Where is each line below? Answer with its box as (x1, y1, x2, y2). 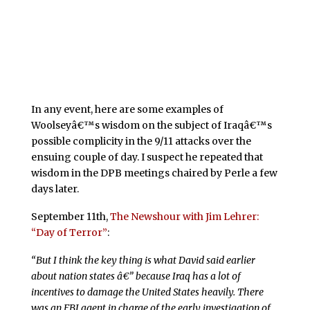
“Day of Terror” (30, 226, 107, 239)
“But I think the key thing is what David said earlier (30, 254, 255, 267)
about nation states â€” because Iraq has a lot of (30, 270, 241, 283)
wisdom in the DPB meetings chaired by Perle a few (30, 167, 277, 180)
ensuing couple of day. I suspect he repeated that (30, 151, 263, 164)
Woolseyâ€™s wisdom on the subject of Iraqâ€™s (30, 119, 272, 132)
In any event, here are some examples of (30, 103, 224, 116)
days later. (30, 183, 79, 196)
